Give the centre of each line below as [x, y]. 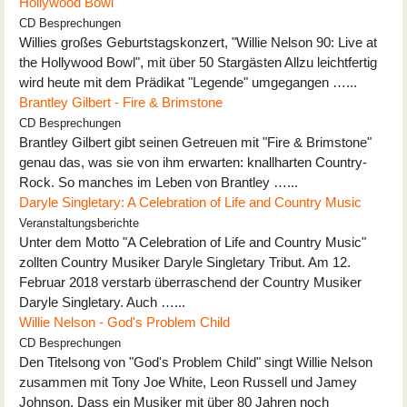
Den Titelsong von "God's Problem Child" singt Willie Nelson [196, 362]
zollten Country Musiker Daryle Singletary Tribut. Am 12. [185, 262]
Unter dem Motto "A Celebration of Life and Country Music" [193, 242]
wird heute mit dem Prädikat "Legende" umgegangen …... [188, 82]
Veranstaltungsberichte [79, 223]
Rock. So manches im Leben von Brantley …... [159, 182]
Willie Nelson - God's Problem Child [124, 322]
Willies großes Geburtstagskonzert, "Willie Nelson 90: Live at [198, 42]
